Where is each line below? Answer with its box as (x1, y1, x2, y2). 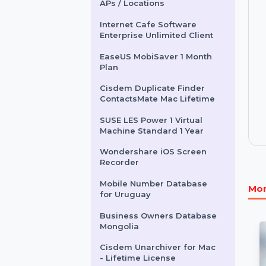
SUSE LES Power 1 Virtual (107, 183, 218, 194)
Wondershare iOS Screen (107, 218, 223, 229)
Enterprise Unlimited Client (107, 92, 229, 103)
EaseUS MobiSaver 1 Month (107, 115, 228, 126)
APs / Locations (107, 58, 177, 69)
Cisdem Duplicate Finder (107, 149, 220, 160)
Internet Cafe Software (107, 81, 211, 91)
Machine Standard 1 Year (107, 195, 219, 206)
